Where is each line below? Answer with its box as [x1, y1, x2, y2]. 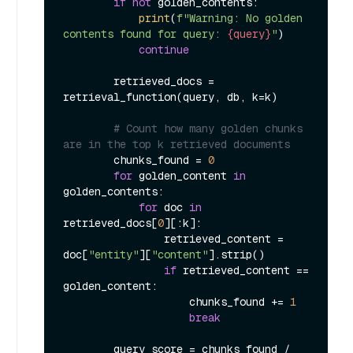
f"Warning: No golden [176, 10, 303, 25]
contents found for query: [63, 26, 227, 41]
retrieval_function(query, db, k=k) [63, 89, 277, 104]
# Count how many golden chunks [113, 121, 303, 136]
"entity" [88, 247, 139, 262]
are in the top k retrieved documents [63, 136, 290, 151]
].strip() [208, 247, 265, 262]
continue [139, 42, 189, 57]
